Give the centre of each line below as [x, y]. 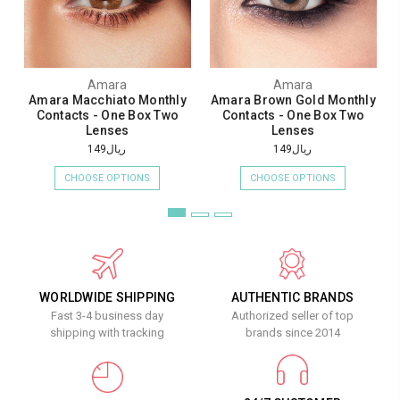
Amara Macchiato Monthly [108, 100]
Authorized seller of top [293, 316]
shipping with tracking [108, 333]
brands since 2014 [292, 333]
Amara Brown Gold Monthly [293, 100]
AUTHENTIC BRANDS [293, 298]
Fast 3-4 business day [108, 316]
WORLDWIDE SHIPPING [108, 298]
